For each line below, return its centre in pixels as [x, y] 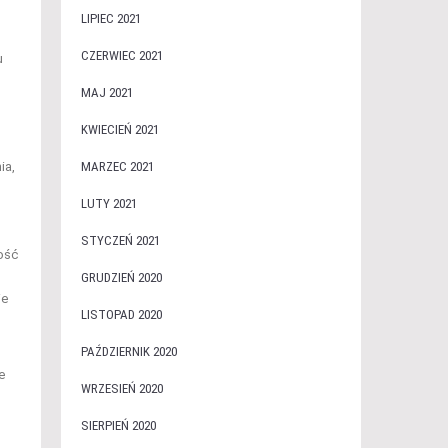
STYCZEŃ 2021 [120, 240]
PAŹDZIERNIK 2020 [128, 351]
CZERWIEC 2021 [121, 55]
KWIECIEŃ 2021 [119, 129]
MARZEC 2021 [117, 166]
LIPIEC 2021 [110, 18]
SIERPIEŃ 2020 [118, 425]
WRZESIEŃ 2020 [121, 388]
